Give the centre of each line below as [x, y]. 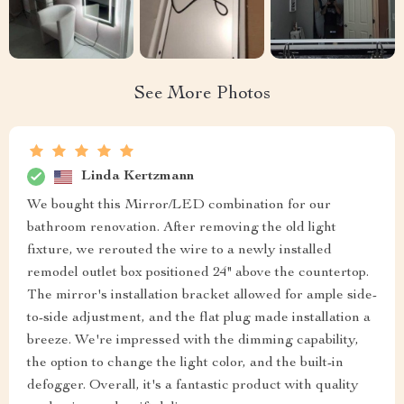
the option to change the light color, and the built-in [185, 364]
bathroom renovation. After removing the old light [182, 229]
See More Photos [202, 95]
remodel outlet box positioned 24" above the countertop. [198, 274]
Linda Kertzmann [138, 176]
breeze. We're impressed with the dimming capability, [193, 341]
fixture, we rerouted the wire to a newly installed [179, 251]
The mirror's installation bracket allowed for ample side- [202, 296]
